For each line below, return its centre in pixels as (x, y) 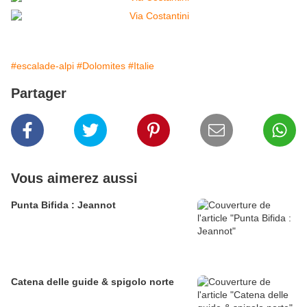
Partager (39, 94)
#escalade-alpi (42, 66)
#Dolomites (101, 66)
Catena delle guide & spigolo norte (93, 282)
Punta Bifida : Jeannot (63, 205)
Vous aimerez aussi (74, 179)
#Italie (141, 66)
